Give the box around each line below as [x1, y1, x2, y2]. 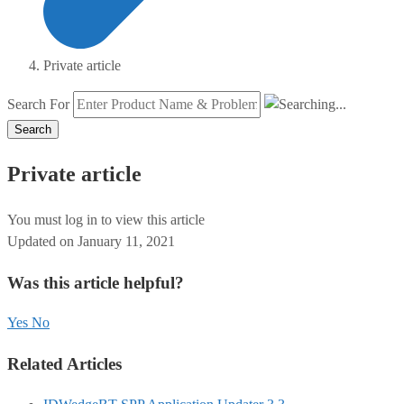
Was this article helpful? [7, 272, 184, 292]
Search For [7, 96, 69, 113]
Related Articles [7, 354, 122, 374]
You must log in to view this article [7, 212, 205, 227]
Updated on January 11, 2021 [7, 234, 175, 249]
